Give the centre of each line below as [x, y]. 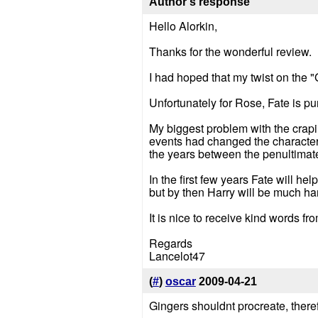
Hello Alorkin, [183, 26]
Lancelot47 [177, 256]
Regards [170, 243]
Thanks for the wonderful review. [230, 52]
